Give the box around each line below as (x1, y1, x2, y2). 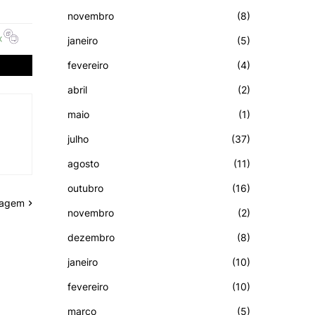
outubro (67, 181, 103, 194)
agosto (67, 157, 99, 169)
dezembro (67, 231, 115, 243)
